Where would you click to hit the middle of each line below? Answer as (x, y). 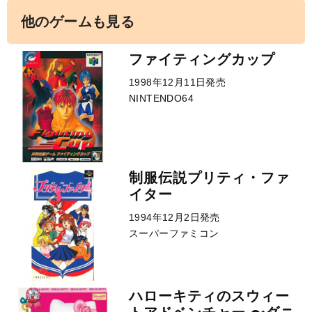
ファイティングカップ (202, 59)
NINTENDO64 (161, 98)
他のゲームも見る (78, 22)
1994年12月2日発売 (174, 217)
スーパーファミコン (174, 233)
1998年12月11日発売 (178, 82)
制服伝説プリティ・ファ (209, 178)
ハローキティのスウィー (209, 296)
